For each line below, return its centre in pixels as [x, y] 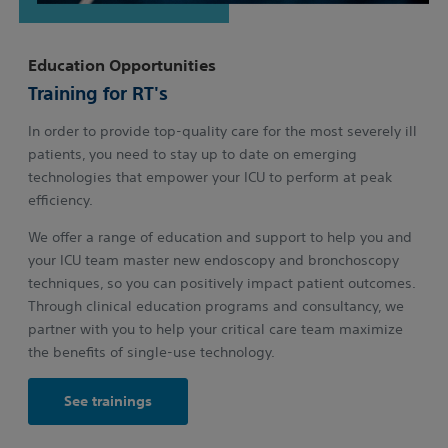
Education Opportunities [122, 65]
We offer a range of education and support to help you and [220, 237]
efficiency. [62, 200]
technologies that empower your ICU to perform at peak [210, 177]
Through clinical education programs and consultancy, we [216, 306]
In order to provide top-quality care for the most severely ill [222, 131]
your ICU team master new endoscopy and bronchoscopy [213, 260]
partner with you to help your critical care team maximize [215, 329]
